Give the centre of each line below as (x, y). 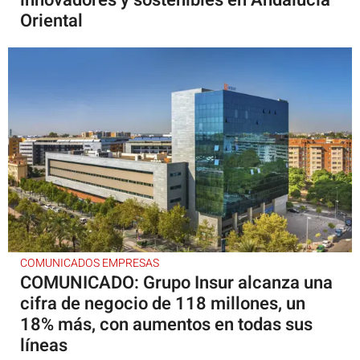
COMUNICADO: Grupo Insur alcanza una (176, 282)
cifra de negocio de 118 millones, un (163, 303)
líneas (44, 345)
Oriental (51, 20)
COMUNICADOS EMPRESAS (90, 263)
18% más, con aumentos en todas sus (166, 324)
